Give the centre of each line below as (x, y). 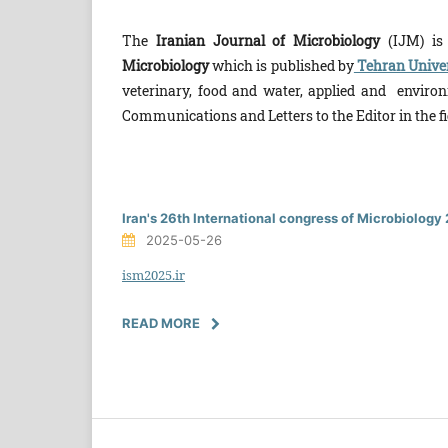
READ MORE (161, 322)
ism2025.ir (153, 274)
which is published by (283, 65)
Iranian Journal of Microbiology (268, 40)
